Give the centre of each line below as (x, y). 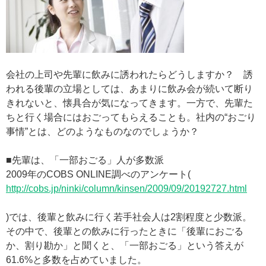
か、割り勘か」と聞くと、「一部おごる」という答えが (125, 246)
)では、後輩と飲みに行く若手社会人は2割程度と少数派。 (129, 217)
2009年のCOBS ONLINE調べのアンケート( (98, 174)
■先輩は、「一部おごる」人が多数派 (85, 160)
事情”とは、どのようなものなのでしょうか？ (102, 132)
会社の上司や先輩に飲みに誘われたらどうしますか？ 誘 (129, 75)
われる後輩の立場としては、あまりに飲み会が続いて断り (129, 89)
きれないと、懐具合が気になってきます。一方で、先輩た (129, 103)
